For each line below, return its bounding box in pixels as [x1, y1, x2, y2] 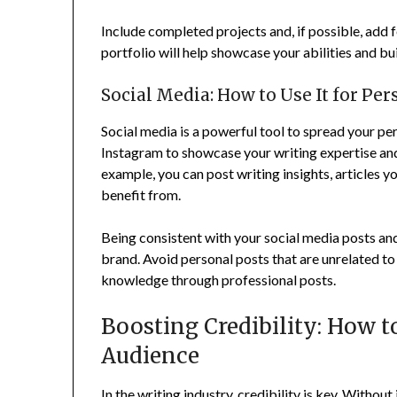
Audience [101, 341, 200, 370]
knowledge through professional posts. [101, 270, 337, 288]
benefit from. [101, 185, 182, 203]
